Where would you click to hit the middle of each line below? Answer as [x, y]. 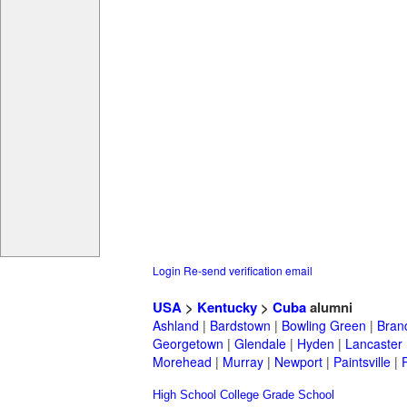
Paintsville [362, 362]
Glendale [260, 344]
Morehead [182, 362]
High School [184, 395]
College [239, 395]
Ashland [176, 326]
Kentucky [227, 308]
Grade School [298, 395]
